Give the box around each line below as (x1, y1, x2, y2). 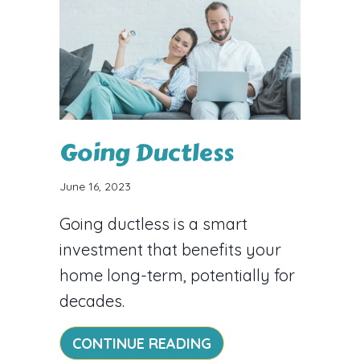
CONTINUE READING (72, 333, 211, 353)
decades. (59, 290, 125, 311)
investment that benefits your (59, 239, 281, 260)
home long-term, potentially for (59, 264, 295, 285)
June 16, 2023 (59, 178, 131, 194)
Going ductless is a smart (59, 213, 247, 234)
